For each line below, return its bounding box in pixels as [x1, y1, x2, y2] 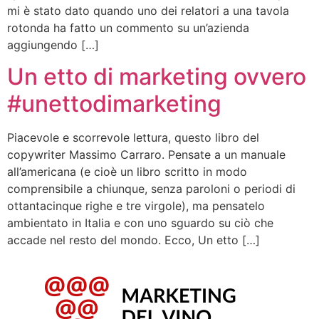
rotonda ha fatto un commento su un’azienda [7, 21, 249, 35]
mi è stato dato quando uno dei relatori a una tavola [7, 4, 289, 18]
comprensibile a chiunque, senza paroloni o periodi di [7, 182, 296, 197]
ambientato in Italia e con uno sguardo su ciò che [7, 216, 273, 231]
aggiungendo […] [7, 38, 99, 52]
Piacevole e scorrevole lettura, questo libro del [7, 130, 259, 145]
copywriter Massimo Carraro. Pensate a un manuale [7, 147, 286, 162]
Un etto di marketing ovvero [7, 63, 306, 91]
